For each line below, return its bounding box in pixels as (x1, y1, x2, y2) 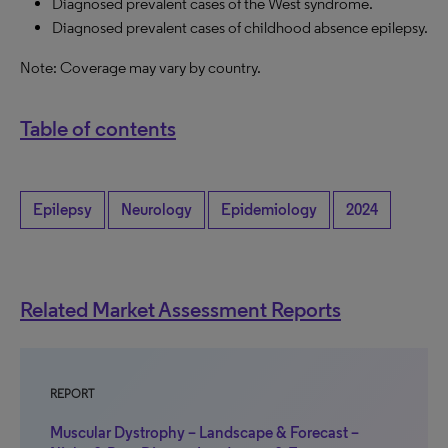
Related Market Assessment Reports (20, 296, 341, 322)
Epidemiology (221, 200, 317, 219)
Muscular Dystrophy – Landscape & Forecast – (50, 423, 359, 442)
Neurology (121, 200, 192, 219)
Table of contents (20, 115, 176, 141)
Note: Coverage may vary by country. (20, 58, 261, 77)
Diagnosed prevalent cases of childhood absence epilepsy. (52, 18, 428, 37)
